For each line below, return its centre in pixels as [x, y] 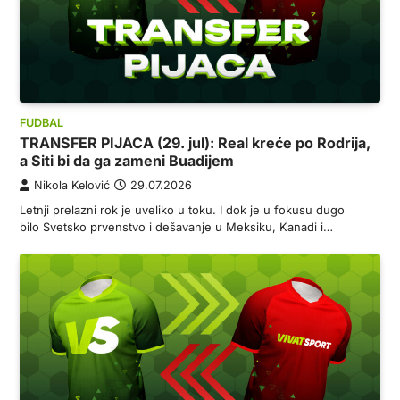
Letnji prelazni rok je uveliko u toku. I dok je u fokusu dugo [182, 210]
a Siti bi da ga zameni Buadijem [127, 161]
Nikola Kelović [72, 186]
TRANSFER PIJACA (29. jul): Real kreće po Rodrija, [195, 143]
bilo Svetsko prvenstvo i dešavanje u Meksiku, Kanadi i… [176, 227]
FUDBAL [42, 123]
